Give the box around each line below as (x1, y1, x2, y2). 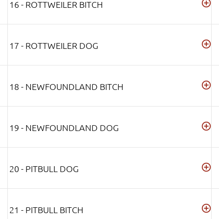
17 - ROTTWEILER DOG (9, 40, 98, 51)
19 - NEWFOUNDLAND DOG (9, 122, 119, 133)
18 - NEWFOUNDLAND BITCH (9, 81, 123, 92)
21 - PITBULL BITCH (9, 204, 83, 216)
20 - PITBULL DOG (9, 163, 79, 175)
